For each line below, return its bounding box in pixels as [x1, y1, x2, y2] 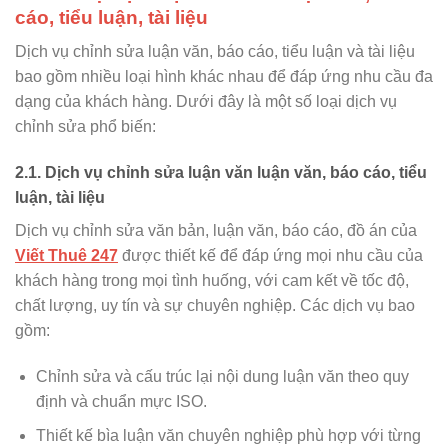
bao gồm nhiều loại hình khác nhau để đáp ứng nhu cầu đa [15, 68, 433, 86]
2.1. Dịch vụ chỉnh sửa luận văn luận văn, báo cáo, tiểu [15, 163, 427, 181]
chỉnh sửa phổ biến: [15, 118, 156, 136]
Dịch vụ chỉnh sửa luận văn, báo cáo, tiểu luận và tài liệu [15, 43, 415, 61]
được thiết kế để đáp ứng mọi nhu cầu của [118, 246, 423, 264]
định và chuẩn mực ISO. [35, 392, 207, 410]
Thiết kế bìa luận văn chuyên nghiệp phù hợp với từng [35, 427, 421, 445]
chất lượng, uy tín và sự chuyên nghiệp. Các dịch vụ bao [15, 296, 415, 314]
